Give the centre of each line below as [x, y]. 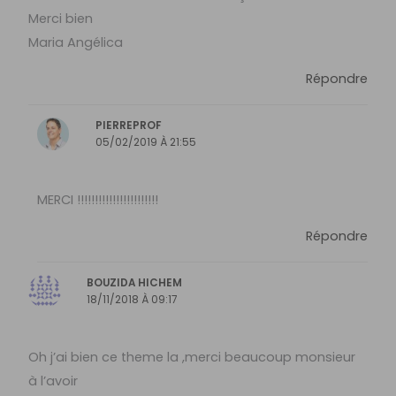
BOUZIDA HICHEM [135, 283]
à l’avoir [53, 381]
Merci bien [61, 18]
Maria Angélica [76, 42]
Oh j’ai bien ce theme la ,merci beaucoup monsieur [192, 357]
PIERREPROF [129, 126]
